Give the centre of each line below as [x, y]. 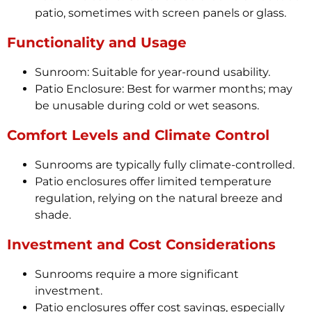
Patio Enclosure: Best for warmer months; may [164, 89]
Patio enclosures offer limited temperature [153, 182]
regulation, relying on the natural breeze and [159, 198]
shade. [53, 215]
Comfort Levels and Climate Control [138, 135]
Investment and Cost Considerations [141, 245]
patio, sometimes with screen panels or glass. [161, 13]
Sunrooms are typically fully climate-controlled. [165, 165]
